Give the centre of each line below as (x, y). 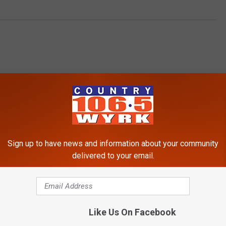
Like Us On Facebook (132, 212)
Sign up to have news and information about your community (113, 144)
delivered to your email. (113, 156)
